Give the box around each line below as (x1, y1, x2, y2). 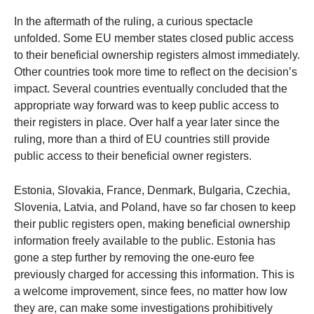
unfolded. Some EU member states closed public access (14, 32, 294, 45)
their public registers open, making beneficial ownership (14, 218, 290, 231)
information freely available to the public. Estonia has (14, 235, 275, 247)
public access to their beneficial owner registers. (14, 150, 254, 163)
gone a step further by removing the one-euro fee (14, 252, 254, 264)
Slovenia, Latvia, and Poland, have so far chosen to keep (14, 201, 296, 214)
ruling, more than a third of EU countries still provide (14, 133, 270, 146)
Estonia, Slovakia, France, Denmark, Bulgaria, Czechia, (14, 184, 290, 197)
